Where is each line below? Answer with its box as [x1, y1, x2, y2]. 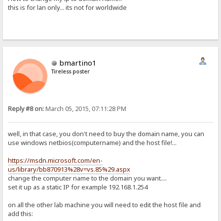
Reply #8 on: [8, 104, 44, 113]
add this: [8, 209, 34, 218]
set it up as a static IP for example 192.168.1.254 [8, 182, 148, 191]
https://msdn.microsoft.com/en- [8, 155, 103, 165]
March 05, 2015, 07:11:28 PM [44, 104, 127, 113]
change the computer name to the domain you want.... [8, 173, 167, 183]
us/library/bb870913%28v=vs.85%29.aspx [8, 164, 131, 174]
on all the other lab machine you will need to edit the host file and [8, 200, 201, 209]
